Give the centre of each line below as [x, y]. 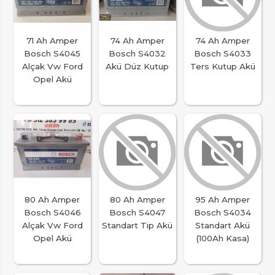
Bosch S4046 [52, 213]
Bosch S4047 [137, 213]
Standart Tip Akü [137, 226]
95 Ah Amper [223, 200]
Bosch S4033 [223, 54]
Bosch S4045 [52, 54]
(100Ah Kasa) [223, 238]
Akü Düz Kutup [137, 67]
